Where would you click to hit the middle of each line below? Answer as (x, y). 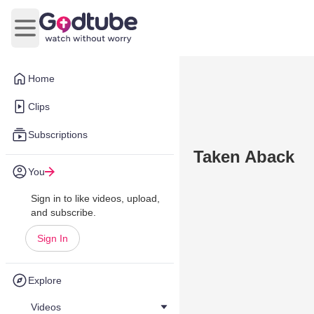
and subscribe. (63, 212)
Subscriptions (58, 135)
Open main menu (67, 35)
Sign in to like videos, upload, (95, 198)
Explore (45, 280)
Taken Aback (244, 157)
